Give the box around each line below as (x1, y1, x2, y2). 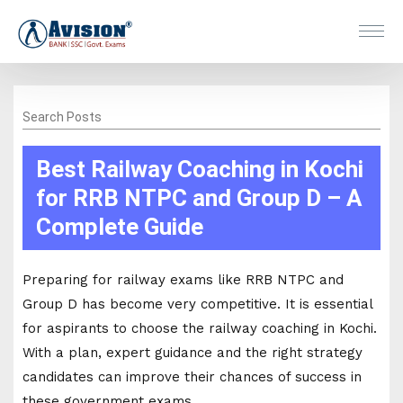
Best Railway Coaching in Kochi (36, 155, 363, 183)
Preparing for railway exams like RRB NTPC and (22, 271, 344, 288)
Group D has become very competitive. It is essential (22, 295, 372, 312)
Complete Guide (36, 212, 203, 240)
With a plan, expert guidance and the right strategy (22, 344, 363, 361)
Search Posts (22, 109, 102, 124)
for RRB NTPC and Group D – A (36, 184, 363, 211)
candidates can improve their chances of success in (22, 368, 362, 385)
